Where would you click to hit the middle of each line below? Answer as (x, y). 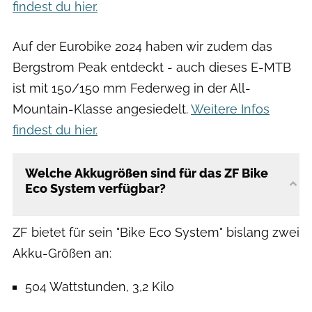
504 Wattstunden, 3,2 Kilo (100, 286)
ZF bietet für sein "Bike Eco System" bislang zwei (156, 232)
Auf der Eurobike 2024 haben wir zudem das (142, 46)
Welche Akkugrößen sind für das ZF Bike (147, 173)
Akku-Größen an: (62, 253)
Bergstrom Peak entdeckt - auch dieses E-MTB (152, 67)
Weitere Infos (230, 109)
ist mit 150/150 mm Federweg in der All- (132, 88)
